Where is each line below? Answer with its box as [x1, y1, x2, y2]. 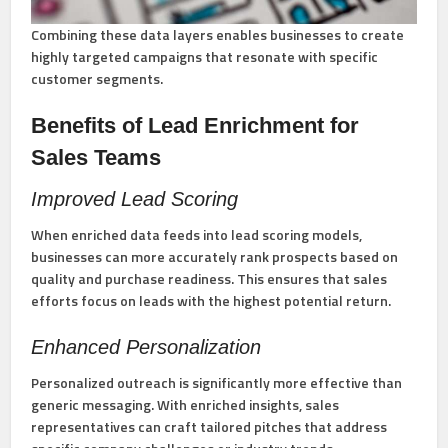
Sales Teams [31, 145, 162, 171]
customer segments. [31, 68, 164, 90]
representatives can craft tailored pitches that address [31, 416, 388, 438]
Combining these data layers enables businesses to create [31, 24, 405, 46]
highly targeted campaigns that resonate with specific [31, 46, 379, 68]
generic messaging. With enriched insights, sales [31, 394, 340, 416]
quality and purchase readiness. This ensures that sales [31, 268, 388, 290]
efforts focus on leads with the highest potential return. [31, 290, 392, 312]
